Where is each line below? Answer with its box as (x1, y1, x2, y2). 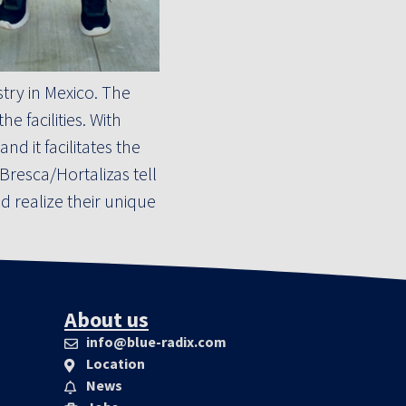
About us (64, 305, 149, 334)
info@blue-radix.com (85, 333, 227, 352)
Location (85, 354, 145, 373)
